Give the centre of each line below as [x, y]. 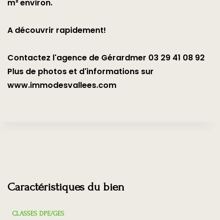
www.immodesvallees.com [62, 85]
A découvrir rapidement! [57, 30]
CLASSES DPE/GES [38, 213]
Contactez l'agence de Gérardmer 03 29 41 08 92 [106, 57]
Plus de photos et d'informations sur [81, 71]
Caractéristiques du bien [66, 187]
